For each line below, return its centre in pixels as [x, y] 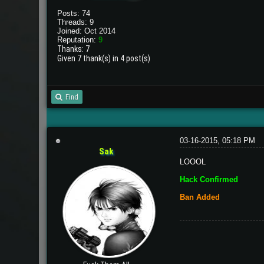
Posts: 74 [74, 13]
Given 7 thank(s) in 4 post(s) [104, 58]
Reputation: [78, 39]
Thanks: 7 [74, 49]
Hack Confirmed [209, 179]
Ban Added [199, 197]
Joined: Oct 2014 [87, 31]
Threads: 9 [76, 22]
